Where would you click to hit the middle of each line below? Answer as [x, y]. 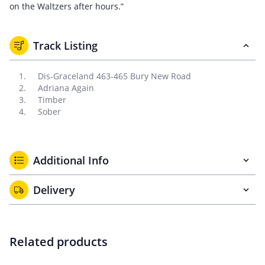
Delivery [54, 190]
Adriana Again [66, 88]
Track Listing [65, 46]
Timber [52, 100]
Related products [59, 242]
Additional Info [71, 160]
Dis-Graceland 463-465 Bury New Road [114, 76]
